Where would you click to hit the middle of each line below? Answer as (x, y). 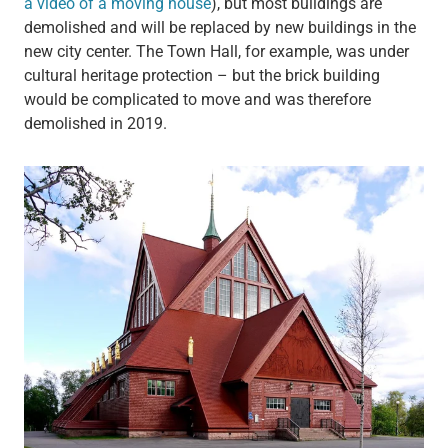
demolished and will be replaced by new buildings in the (219, 28)
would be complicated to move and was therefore (197, 100)
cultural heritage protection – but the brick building (201, 76)
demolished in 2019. (95, 124)
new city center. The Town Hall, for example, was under (216, 52)
